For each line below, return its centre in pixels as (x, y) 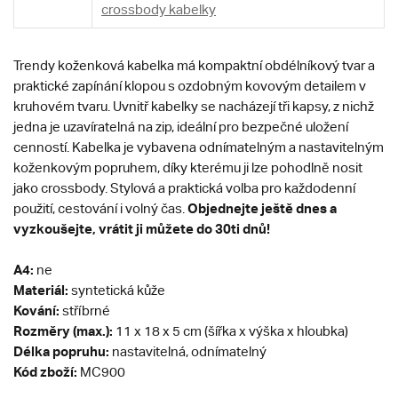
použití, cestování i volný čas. (100, 209)
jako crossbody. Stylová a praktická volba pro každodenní (184, 188)
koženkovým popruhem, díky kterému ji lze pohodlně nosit (188, 168)
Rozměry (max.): (64, 331)
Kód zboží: (47, 372)
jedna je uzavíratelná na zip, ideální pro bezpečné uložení (181, 127)
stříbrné (86, 311)
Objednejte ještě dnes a (262, 208)
